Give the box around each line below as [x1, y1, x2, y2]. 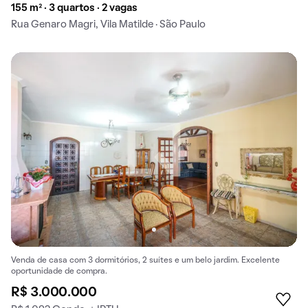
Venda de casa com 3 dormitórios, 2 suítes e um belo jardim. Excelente [11, 257, 280, 265]
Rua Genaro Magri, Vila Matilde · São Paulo [11, 19, 206, 30]
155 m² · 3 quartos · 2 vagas [11, 3, 137, 13]
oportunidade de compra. [11, 268, 107, 276]
